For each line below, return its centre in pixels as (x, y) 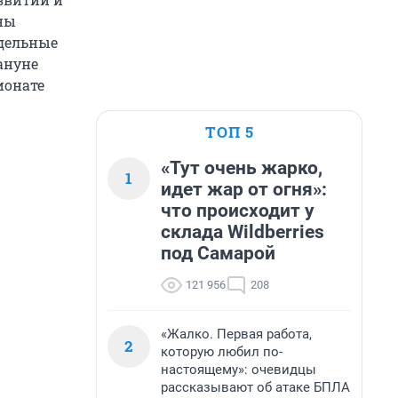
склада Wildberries (243, 232)
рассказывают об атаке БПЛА (255, 387)
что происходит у (238, 211)
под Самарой (218, 253)
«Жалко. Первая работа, (236, 334)
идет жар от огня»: (244, 189)
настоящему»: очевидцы (239, 370)
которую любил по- (222, 352)
